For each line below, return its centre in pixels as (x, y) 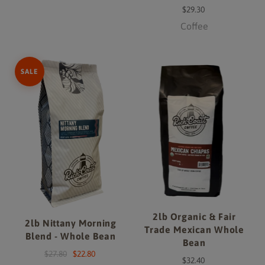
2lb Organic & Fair (194, 216)
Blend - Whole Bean (71, 236)
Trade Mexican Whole (194, 229)
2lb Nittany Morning (71, 223)
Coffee (194, 26)
